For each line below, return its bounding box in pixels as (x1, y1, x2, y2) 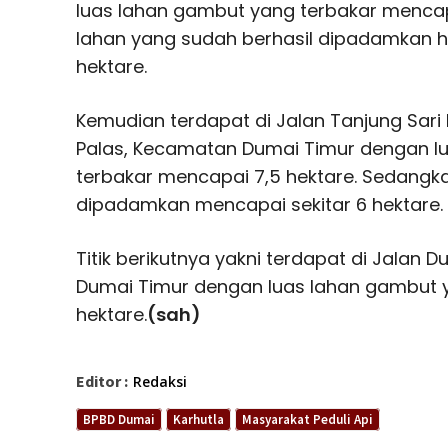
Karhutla (173, 410, 224, 428)
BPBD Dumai (83, 410, 155, 428)
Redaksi (133, 371, 187, 391)
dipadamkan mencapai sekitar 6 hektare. (76, 191, 443, 217)
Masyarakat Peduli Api (242, 410, 373, 428)
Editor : (76, 370, 128, 391)
